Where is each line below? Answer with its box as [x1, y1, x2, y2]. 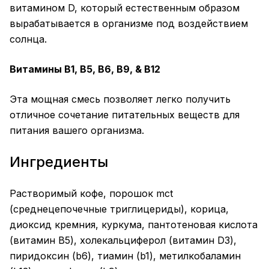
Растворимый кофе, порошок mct [10, 187, 173, 200]
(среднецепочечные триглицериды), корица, [10, 203, 229, 216]
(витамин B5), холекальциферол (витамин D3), [10, 234, 237, 247]
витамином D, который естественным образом [10, 2, 240, 14]
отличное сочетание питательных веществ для [10, 109, 240, 121]
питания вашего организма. [10, 124, 144, 137]
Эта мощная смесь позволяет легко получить [10, 93, 231, 106]
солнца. [10, 33, 47, 46]
